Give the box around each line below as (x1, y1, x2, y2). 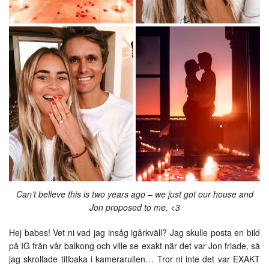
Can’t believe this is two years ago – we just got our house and (16, 188, 253, 201)
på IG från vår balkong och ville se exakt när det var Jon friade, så (9, 240, 260, 252)
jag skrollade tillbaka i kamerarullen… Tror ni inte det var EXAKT (9, 253, 260, 265)
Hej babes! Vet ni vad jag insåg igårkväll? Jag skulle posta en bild (9, 226, 260, 239)
